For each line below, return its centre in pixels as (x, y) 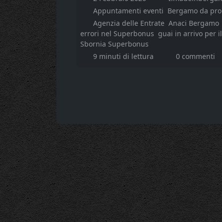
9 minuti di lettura (124, 56)
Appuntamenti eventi (128, 10)
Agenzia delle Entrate (129, 23)
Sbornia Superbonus (114, 44)
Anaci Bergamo (194, 23)
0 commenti (195, 56)
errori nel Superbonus (117, 33)
